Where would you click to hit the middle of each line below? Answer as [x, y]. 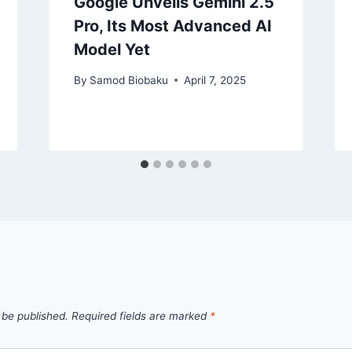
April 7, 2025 [214, 80]
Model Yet [112, 49]
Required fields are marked [141, 315]
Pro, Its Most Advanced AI [172, 26]
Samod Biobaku [128, 80]
